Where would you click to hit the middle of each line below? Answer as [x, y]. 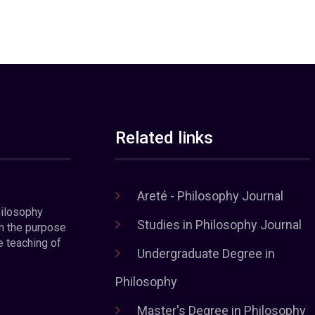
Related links [165, 137]
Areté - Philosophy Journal [211, 195]
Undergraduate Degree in [206, 253]
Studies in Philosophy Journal [220, 224]
